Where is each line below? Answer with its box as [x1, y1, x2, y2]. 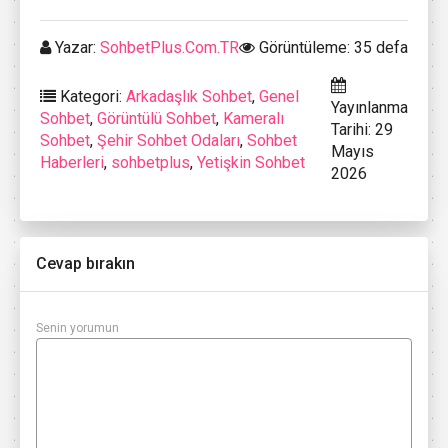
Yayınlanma [331, 97, 408, 117]
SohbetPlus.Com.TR [100, 37, 239, 57]
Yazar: [51, 37, 100, 57]
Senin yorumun [36, 320, 119, 335]
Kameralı [223, 108, 284, 128]
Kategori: [56, 86, 126, 106]
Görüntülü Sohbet [97, 108, 216, 128]
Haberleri [40, 152, 104, 172]
